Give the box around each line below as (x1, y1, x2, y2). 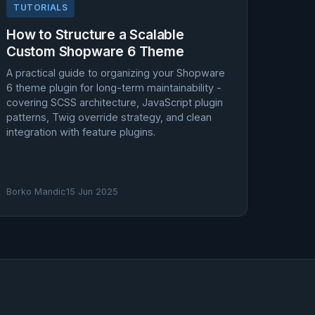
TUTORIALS (13, 2, 68, 13)
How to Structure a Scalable (6, 26, 184, 43)
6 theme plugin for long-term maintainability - (6, 82, 221, 94)
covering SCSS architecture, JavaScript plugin (6, 96, 223, 108)
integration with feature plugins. (6, 126, 155, 138)
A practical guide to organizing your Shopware (6, 67, 225, 79)
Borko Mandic (6, 186, 66, 197)
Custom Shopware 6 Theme (6, 43, 184, 60)
